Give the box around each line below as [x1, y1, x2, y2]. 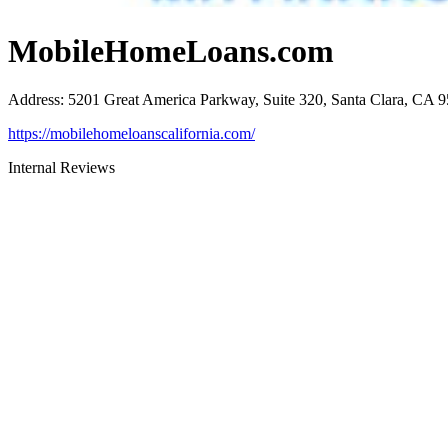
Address [8, 90, 60, 108]
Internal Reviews [8, 158, 115, 176]
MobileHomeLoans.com [8, 32, 334, 69]
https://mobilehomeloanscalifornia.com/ [8, 124, 255, 142]
